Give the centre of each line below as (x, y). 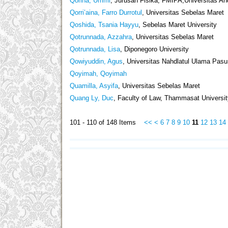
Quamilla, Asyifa (94, 86)
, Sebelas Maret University (178, 25)
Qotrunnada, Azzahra (101, 37)
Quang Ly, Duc (92, 98)
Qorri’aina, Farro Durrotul (106, 13)
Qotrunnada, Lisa (95, 49)
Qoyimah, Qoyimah (98, 74)
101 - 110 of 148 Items (107, 123)
